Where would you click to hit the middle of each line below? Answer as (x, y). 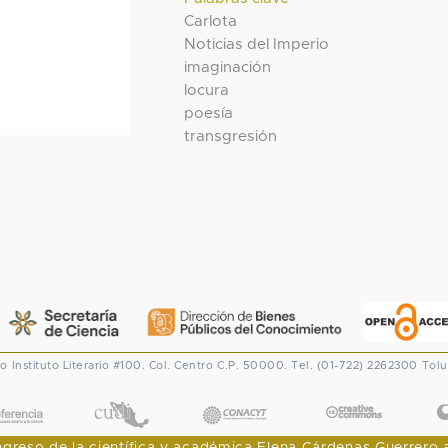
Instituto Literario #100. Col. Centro (112, 366)
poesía (209, 113)
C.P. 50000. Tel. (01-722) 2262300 (317, 366)
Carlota (211, 21)
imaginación (228, 67)
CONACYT (234, 395)
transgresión (231, 136)
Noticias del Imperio (257, 44)
